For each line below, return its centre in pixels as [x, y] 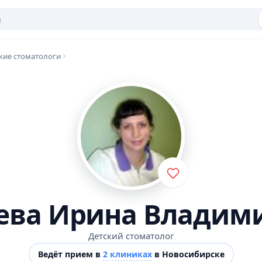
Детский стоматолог [131, 236]
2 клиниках [127, 254]
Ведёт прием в [70, 254]
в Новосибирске [188, 254]
